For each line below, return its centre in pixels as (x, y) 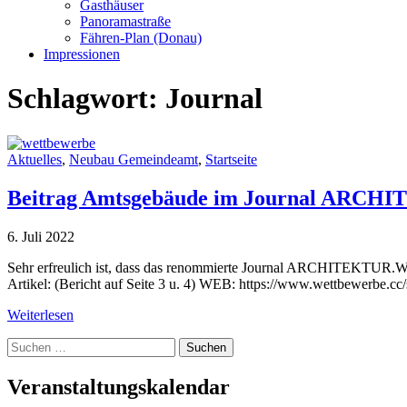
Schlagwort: (86, 99)
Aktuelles (35, 159)
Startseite (231, 159)
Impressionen (82, 54)
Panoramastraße (125, 21)
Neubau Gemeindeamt (134, 159)
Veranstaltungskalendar (119, 387)
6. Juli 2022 (41, 236)
